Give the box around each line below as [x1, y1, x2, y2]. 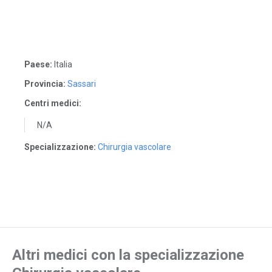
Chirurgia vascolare [98, 142, 171, 152]
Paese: [24, 59, 52, 69]
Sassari [67, 79, 96, 89]
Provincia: [24, 79, 66, 89]
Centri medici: [24, 98, 81, 108]
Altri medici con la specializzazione [12, 246, 244, 263]
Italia [52, 59, 72, 69]
